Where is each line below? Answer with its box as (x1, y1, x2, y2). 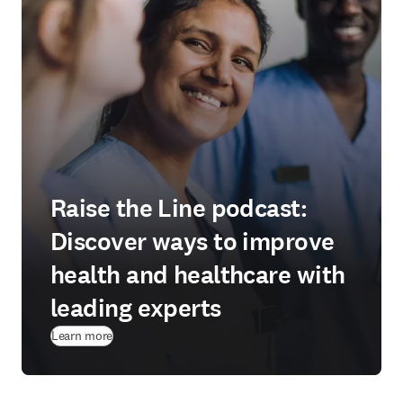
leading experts (50, 291, 221, 326)
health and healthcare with (50, 258, 345, 292)
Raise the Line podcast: (50, 192, 308, 226)
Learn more (51, 327, 113, 344)
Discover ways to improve (50, 225, 335, 259)
